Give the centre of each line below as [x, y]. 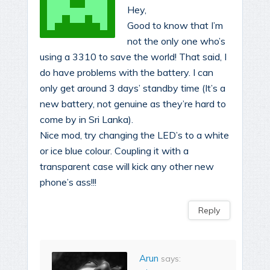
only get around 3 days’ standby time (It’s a [133, 88]
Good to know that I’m [175, 26]
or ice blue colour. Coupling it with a [114, 151]
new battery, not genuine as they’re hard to [133, 104]
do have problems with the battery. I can [127, 73]
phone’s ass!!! [68, 182]
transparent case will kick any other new [127, 167]
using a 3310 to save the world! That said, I [133, 57]
